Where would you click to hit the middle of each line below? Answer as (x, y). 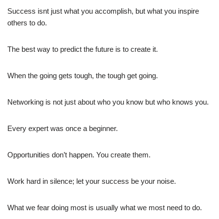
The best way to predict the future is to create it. (83, 49)
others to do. (27, 23)
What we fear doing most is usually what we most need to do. (105, 208)
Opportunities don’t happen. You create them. (79, 155)
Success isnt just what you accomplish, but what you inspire (103, 11)
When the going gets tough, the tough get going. (83, 76)
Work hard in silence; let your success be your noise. (92, 181)
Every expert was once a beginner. (63, 129)
